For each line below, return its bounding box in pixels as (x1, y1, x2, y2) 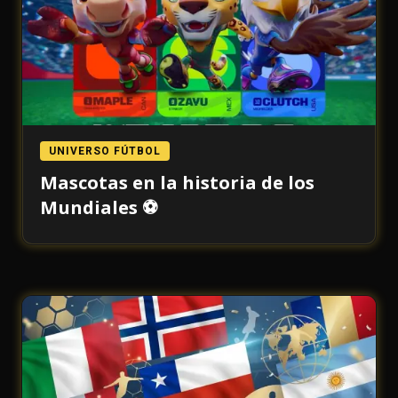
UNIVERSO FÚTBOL (49, 145, 161, 158)
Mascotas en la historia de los (40, 170, 314, 195)
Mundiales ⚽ (40, 195, 158, 220)
